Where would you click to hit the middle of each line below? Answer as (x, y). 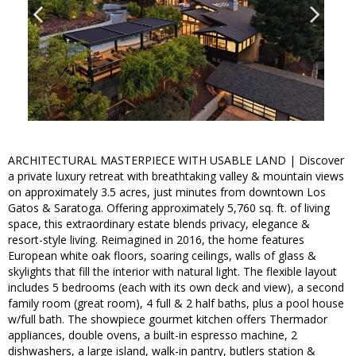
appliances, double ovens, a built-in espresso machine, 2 (153, 335)
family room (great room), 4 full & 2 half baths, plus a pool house (176, 304)
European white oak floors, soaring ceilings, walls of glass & (162, 256)
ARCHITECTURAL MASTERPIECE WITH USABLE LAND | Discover (176, 161)
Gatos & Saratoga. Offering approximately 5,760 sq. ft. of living (169, 208)
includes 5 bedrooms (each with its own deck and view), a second (176, 288)
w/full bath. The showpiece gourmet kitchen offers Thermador (168, 319)
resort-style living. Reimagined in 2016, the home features (156, 240)
